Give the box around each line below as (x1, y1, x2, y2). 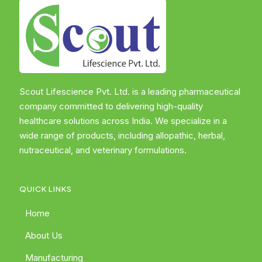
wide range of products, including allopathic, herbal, (19, 129, 225, 141)
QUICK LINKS (19, 184, 72, 194)
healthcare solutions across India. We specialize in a (19, 115, 227, 126)
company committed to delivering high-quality (19, 100, 203, 112)
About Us (25, 229, 63, 241)
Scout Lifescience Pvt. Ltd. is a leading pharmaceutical (19, 85, 240, 97)
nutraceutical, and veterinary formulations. (19, 144, 187, 156)
